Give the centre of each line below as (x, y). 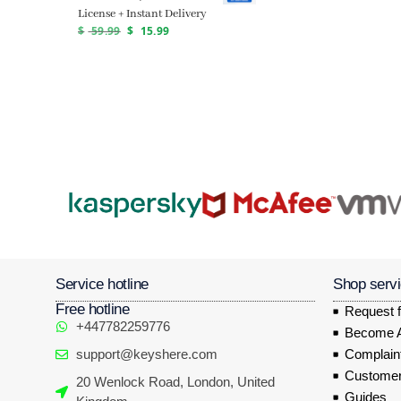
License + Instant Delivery (142, 13)
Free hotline (92, 309)
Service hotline (102, 284)
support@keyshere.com (146, 354)
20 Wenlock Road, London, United (175, 381)
